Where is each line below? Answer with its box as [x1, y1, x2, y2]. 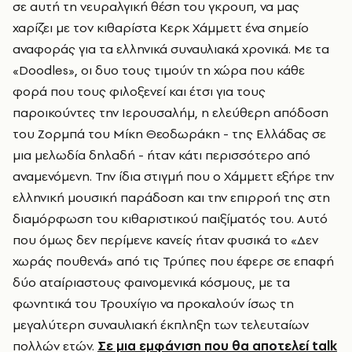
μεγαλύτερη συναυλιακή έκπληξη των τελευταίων [13, 316, 309, 334]
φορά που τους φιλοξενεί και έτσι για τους [13, 82, 266, 101]
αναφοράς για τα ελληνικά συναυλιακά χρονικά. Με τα [13, 40, 329, 58]
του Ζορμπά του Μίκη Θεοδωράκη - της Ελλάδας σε [13, 125, 326, 143]
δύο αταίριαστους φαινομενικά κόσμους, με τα [13, 273, 290, 291]
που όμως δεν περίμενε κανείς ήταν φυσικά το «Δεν [13, 231, 318, 249]
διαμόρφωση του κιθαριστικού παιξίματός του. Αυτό [13, 210, 328, 228]
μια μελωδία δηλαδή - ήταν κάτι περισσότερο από [13, 146, 310, 164]
